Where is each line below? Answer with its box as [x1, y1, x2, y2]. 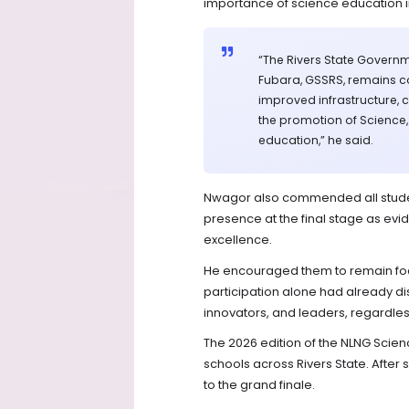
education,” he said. [258, 132, 373, 149]
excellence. [204, 231, 272, 249]
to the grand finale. [204, 375, 315, 393]
